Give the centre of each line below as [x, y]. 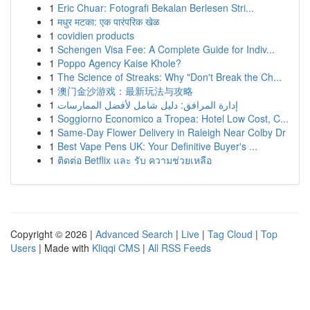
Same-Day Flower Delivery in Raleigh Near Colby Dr [172, 132]
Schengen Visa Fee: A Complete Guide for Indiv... [166, 49]
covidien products [96, 35]
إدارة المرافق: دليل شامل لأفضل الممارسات [148, 104]
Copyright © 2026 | [53, 234]
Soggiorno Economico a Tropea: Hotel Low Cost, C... [173, 118]
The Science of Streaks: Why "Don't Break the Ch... [170, 77]
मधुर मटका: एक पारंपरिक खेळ [108, 21]
